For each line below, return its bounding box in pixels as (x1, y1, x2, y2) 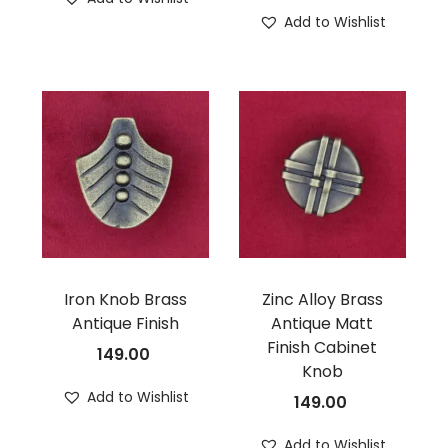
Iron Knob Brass (63, 288, 187, 312)
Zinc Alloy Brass (261, 288, 383, 312)
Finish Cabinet (267, 336, 378, 360)
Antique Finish (71, 312, 179, 336)
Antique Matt (271, 312, 374, 336)
